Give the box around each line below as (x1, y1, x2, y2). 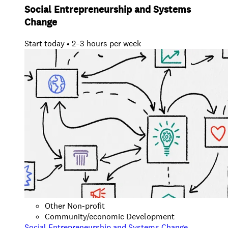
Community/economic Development (45, 211, 175, 222)
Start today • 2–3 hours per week (24, 38, 141, 49)
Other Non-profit (45, 200, 105, 211)
